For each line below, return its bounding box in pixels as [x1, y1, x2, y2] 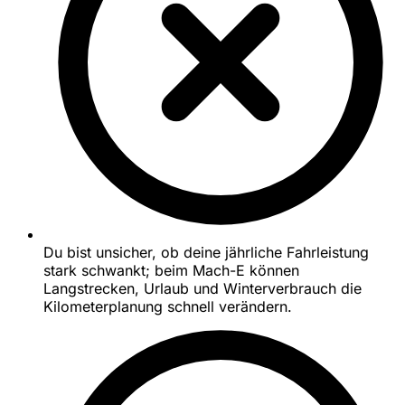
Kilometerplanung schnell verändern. [43, 297, 292, 316]
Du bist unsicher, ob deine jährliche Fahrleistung [43, 243, 369, 262]
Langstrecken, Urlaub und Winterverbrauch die [43, 279, 362, 298]
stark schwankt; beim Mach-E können [43, 261, 299, 280]
